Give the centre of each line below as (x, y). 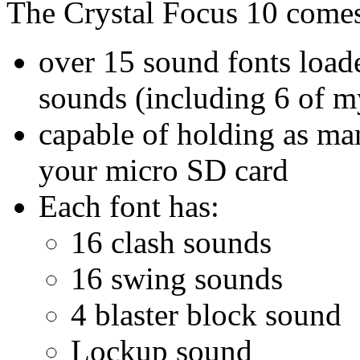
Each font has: (129, 207)
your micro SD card (164, 170)
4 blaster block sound (206, 315)
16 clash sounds (171, 243)
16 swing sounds (177, 279)
